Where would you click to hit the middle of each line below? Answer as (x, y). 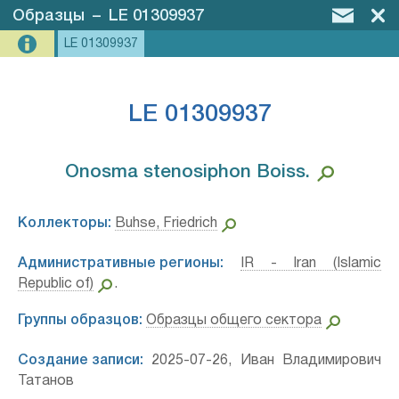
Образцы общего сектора (234, 321)
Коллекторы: (65, 224)
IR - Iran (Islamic (310, 264)
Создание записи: (81, 361)
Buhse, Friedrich (166, 224)
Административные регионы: (121, 264)
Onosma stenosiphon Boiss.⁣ (188, 172)
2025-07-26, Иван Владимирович (262, 361)
